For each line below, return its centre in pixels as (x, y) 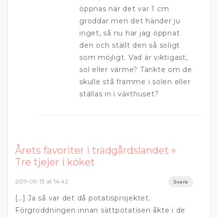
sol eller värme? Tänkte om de (136, 70)
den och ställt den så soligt (130, 45)
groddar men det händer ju (130, 21)
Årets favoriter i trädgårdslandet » (96, 151)
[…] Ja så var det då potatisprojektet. (83, 198)
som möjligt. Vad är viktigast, (134, 58)
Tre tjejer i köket (55, 162)
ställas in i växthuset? (119, 94)
